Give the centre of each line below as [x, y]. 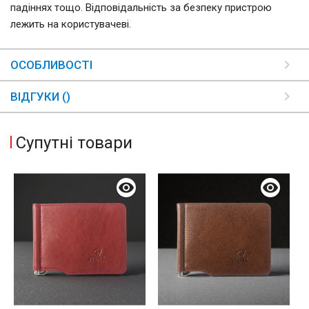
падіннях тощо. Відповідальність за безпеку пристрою [141, 8]
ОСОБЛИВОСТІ [51, 65]
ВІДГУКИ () [40, 97]
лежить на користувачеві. [71, 24]
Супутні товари [74, 143]
